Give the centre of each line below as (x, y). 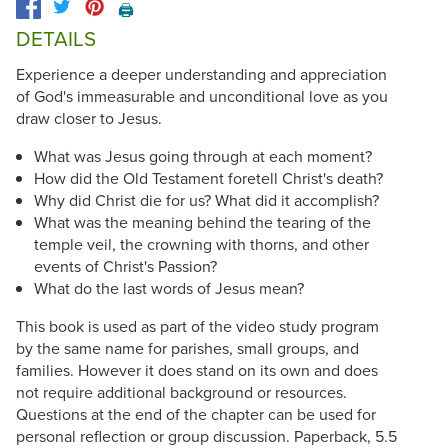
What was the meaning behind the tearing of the (202, 221)
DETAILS (56, 38)
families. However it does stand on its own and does (197, 369)
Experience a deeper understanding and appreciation (201, 73)
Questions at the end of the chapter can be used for (196, 413)
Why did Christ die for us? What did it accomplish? (206, 199)
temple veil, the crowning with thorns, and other (201, 243)
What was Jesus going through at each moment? (202, 155)
